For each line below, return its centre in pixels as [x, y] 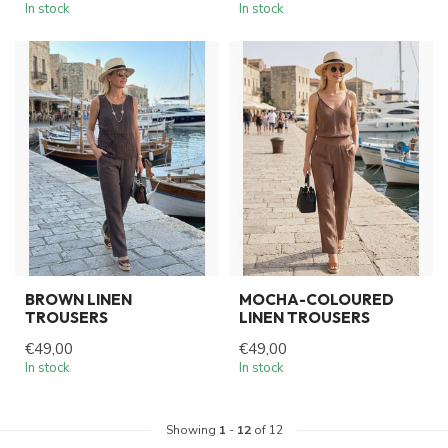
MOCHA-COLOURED [316, 300]
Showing [192, 430]
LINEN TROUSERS [304, 318]
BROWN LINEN [78, 300]
